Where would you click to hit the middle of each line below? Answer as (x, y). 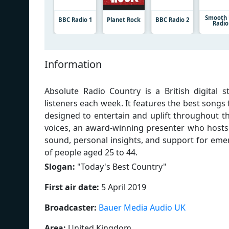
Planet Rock (123, 19)
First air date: (72, 187)
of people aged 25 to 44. (91, 152)
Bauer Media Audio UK (142, 207)
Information (73, 64)
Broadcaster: (71, 207)
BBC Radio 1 (75, 19)
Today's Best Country (122, 166)
